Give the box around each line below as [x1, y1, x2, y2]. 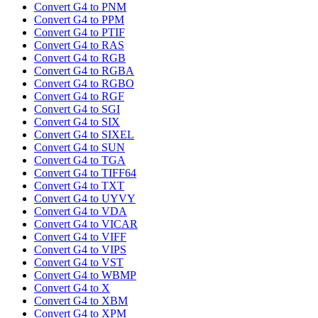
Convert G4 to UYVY [34, 192, 136, 205]
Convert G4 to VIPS [34, 243, 126, 256]
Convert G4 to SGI [34, 103, 120, 116]
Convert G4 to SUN [34, 141, 125, 154]
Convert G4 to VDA [34, 205, 127, 218]
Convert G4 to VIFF [34, 231, 126, 243]
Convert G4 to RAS [34, 39, 124, 52]
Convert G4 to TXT [34, 180, 124, 192]
